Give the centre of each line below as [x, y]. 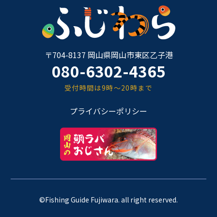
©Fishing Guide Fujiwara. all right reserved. [108, 199]
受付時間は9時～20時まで [108, 87]
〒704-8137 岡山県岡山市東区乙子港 [108, 54]
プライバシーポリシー [108, 111]
